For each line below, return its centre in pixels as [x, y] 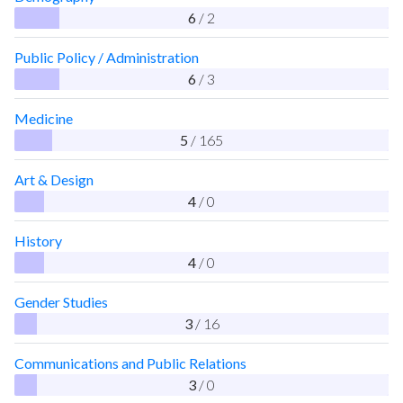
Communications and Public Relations [130, 363]
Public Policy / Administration [107, 57]
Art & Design [54, 179]
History [38, 240]
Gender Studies [61, 301]
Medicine [44, 118]
